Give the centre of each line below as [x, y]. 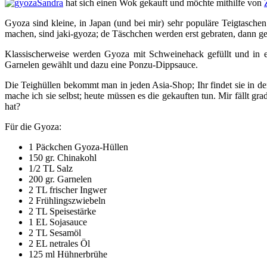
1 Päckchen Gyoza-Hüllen [78, 147]
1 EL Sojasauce [58, 222]
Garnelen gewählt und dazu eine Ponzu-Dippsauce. [101, 64]
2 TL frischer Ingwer [68, 190]
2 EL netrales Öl [59, 243]
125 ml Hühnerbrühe [68, 254]
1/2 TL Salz [51, 168]
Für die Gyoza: [33, 126]
